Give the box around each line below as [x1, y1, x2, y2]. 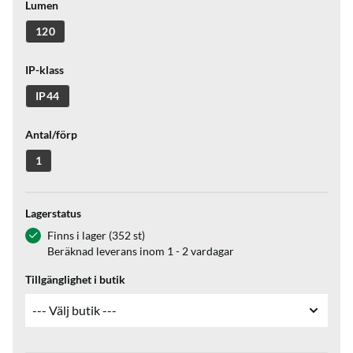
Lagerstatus [25, 206, 81, 220]
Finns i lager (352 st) [47, 228, 145, 242]
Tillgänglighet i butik [25, 272, 125, 286]
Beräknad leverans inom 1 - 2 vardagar [47, 243, 234, 258]
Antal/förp [25, 127, 77, 141]
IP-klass [25, 62, 64, 76]
